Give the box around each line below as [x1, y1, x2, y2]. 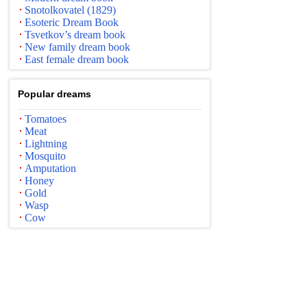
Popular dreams [18, 88, 91, 99]
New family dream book [25, 41, 130, 53]
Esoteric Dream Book [25, 16, 119, 28]
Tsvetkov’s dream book [25, 29, 125, 40]
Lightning [25, 138, 67, 149]
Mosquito [25, 150, 66, 162]
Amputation [25, 162, 76, 174]
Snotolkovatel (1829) [25, 4, 116, 16]
